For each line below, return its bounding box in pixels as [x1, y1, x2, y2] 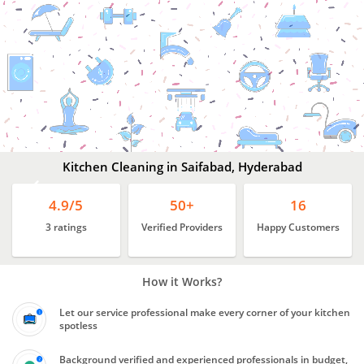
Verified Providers [141, 219, 223, 234]
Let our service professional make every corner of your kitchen [59, 305, 350, 319]
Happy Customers [256, 219, 340, 234]
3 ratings [45, 219, 87, 234]
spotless [59, 318, 97, 332]
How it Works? [142, 273, 222, 289]
